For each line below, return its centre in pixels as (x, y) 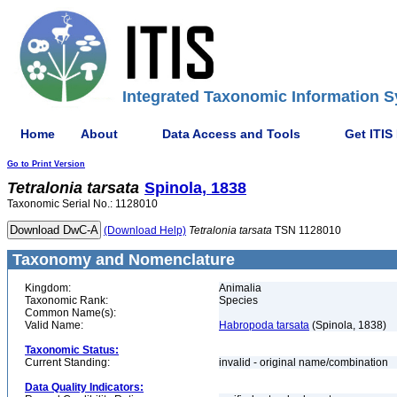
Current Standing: (67, 362)
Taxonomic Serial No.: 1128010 (82, 204)
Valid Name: (54, 325)
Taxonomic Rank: (66, 300)
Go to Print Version (46, 164)
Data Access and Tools (231, 133)
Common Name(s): (70, 313)
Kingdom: (48, 288)
